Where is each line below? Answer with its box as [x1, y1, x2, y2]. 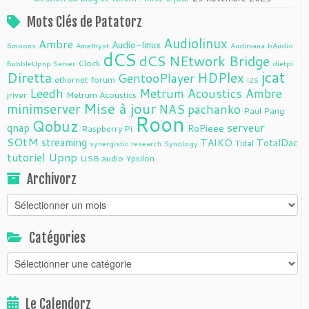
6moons [7, 39, 36, 50]
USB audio [80, 151, 123, 164]
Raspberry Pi [81, 121, 132, 134]
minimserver [7, 99, 81, 118]
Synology [164, 137, 198, 148]
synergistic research [90, 137, 161, 148]
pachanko [188, 100, 241, 118]
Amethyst [76, 39, 109, 50]
